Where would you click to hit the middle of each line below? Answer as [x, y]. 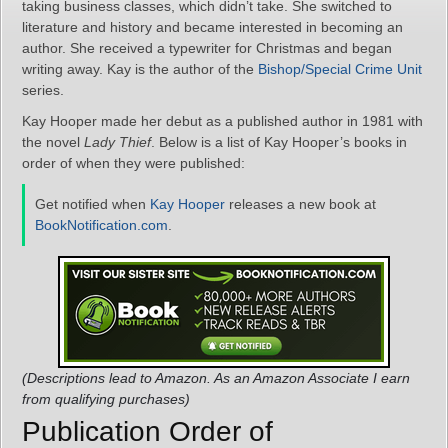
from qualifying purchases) [106, 399]
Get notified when [92, 204]
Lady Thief [117, 142]
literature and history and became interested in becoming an [212, 27]
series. [43, 90]
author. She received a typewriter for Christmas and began [207, 48]
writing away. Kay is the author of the [140, 69]
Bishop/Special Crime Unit [340, 69]
